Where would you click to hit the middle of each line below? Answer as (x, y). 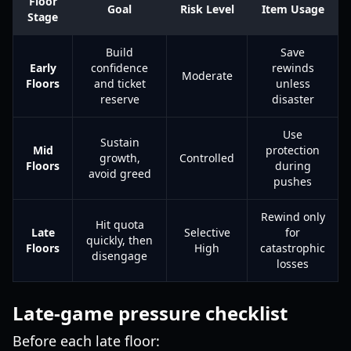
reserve (119, 99)
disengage (119, 256)
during (293, 166)
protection (293, 150)
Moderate (207, 76)
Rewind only (293, 217)
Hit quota (119, 224)
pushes (293, 181)
